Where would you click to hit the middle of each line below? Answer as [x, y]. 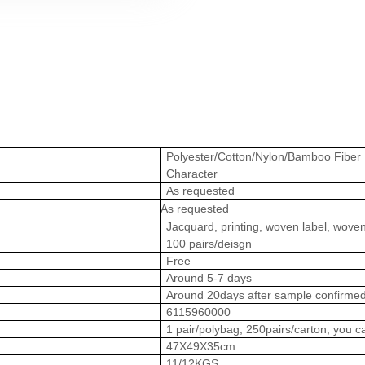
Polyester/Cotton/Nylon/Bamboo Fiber [264, 156]
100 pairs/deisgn [209, 243]
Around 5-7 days [209, 277]
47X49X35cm [201, 346]
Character [192, 173]
